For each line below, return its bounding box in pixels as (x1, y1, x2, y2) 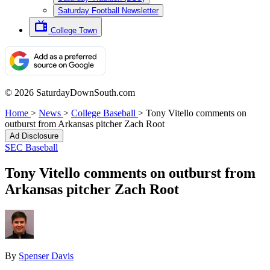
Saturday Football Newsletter (58, 6, 159, 15)
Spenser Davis (19, 250, 74, 261)
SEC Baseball (5, 142, 58, 152)
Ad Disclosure (10, 131, 58, 140)
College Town (51, 26, 97, 35)
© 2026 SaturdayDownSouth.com (5, 87, 135, 98)
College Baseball (71, 108, 136, 118)
